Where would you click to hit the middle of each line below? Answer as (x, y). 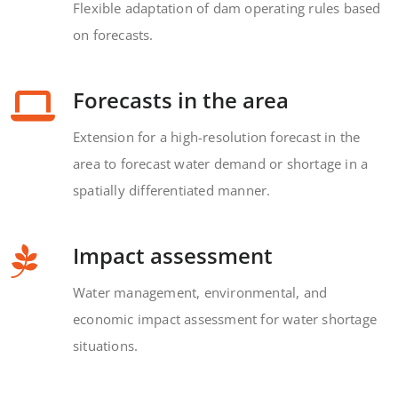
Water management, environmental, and (200, 292)
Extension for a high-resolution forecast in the (217, 136)
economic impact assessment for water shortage (225, 318)
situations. (106, 345)
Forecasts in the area (181, 99)
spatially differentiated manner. (172, 190)
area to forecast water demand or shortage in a (221, 163)
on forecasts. (113, 34)
